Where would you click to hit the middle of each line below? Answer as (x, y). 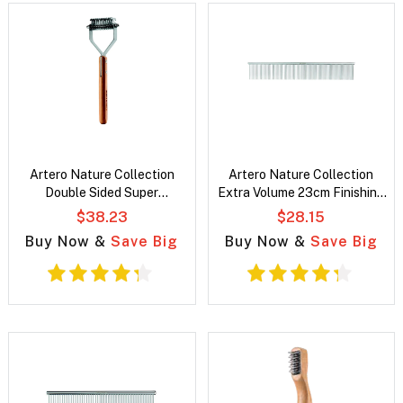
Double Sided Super (102, 193)
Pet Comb (301, 211)
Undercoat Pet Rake (102, 211)
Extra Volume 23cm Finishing (301, 193)
